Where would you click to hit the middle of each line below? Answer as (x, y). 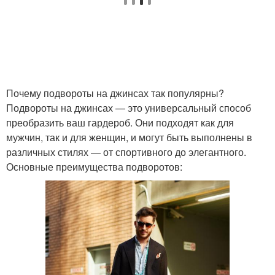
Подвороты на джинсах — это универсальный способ (129, 108)
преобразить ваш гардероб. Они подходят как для (120, 122)
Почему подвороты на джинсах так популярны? (115, 93)
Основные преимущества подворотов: (94, 167)
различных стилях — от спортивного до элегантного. (126, 152)
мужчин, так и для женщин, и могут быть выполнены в (129, 137)
